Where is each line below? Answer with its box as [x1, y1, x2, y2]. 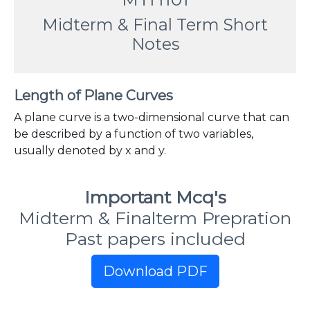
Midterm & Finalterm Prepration [19, 208, 291, 228]
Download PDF [102, 263, 208, 280]
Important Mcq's [84, 187, 226, 208]
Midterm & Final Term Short [42, 15, 268, 35]
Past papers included [64, 228, 246, 249]
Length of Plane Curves [14, 87, 173, 104]
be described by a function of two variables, [14, 127, 253, 140]
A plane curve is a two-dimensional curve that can [14, 111, 289, 124]
